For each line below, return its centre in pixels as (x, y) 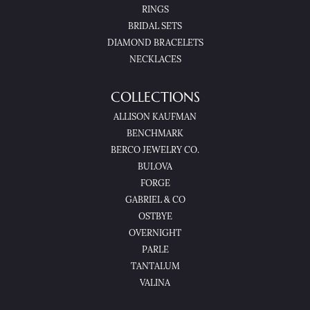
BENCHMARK (155, 134)
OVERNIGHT (155, 234)
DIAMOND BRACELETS (155, 44)
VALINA (155, 284)
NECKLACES (155, 60)
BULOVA (155, 167)
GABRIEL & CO (155, 201)
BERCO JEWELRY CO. (155, 151)
